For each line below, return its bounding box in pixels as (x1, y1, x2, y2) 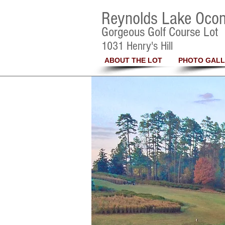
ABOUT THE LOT (104, 56, 162, 64)
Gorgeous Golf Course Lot (101, 25, 218, 40)
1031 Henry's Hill (101, 39, 176, 53)
